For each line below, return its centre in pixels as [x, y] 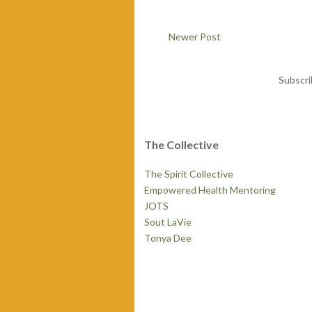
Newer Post [195, 37]
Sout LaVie [168, 221]
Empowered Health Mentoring [210, 189]
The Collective [181, 145]
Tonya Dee [168, 237]
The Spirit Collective [189, 173]
